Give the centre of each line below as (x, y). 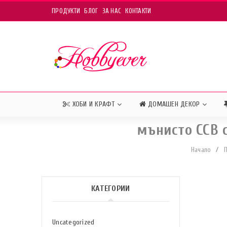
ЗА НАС (111, 11)
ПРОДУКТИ (66, 11)
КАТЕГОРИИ (111, 188)
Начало (201, 150)
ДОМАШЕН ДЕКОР (173, 104)
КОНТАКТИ (138, 11)
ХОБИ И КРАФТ (92, 104)
